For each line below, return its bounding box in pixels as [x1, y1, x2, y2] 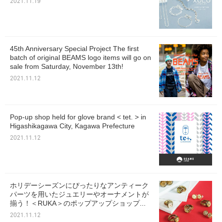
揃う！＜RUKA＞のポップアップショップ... [10, 199, 146, 208]
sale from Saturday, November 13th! [10, 62, 123, 71]
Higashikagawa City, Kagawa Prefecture [10, 122, 135, 130]
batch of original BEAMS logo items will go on [10, 54, 151, 62]
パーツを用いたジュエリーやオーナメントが [10, 190, 149, 199]
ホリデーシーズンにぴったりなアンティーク [10, 181, 149, 190]
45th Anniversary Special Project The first [10, 45, 139, 53]
